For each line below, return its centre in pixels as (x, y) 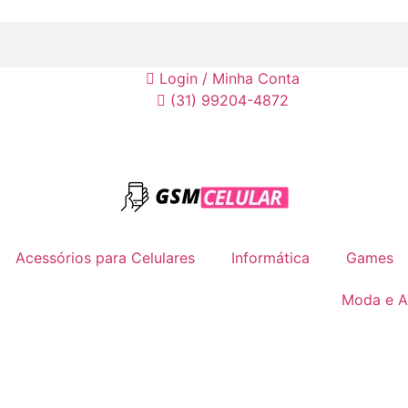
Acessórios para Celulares (105, 258)
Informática (270, 258)
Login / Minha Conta (229, 78)
